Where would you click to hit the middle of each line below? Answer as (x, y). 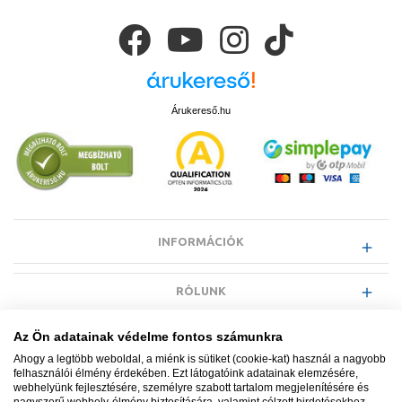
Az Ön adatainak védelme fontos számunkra (148, 337)
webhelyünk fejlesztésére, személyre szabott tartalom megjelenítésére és (191, 388)
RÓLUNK (201, 290)
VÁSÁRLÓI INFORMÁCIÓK (201, 389)
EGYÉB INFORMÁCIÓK (201, 340)
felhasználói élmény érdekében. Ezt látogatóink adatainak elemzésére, (186, 373)
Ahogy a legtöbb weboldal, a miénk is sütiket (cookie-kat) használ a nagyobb (200, 359)
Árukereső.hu (201, 111)
